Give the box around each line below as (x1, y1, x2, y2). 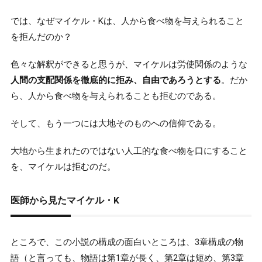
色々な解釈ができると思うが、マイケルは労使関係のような (10, 58, 247, 70)
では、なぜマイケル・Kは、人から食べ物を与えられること (10, 15, 244, 26)
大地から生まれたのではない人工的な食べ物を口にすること (10, 145, 247, 156)
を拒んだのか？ (10, 31, 72, 42)
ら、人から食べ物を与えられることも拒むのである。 (10, 90, 221, 101)
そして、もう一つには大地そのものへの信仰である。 (10, 118, 221, 129)
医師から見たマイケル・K (10, 195, 119, 206)
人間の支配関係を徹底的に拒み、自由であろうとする (10, 74, 221, 85)
